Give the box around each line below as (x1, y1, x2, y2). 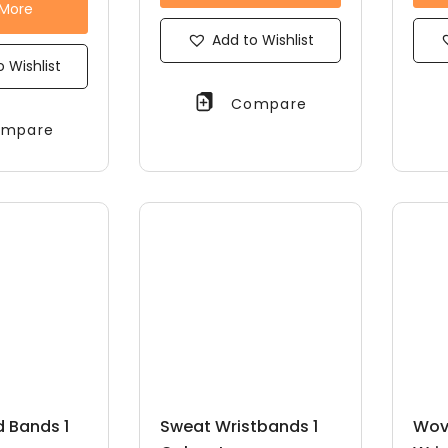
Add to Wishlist (211, 29, 314, 50)
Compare (230, 93, 308, 114)
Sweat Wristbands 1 (159, 414, 318, 438)
